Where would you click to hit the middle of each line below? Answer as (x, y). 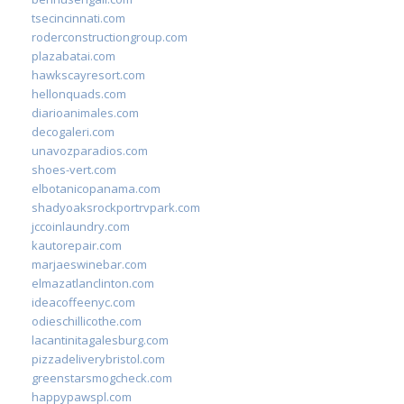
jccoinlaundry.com (81, 226)
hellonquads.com (79, 93)
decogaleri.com (73, 131)
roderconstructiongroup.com (110, 37)
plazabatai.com (73, 55)
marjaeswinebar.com (89, 264)
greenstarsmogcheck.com (102, 377)
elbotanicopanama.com (96, 188)
